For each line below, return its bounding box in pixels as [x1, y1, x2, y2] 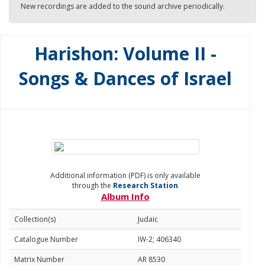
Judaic [138, 214, 158, 224]
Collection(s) [14, 214, 56, 224]
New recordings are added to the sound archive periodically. [21, 1, 225, 11]
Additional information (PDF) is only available [50, 170, 201, 180]
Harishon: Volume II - [34, 41, 216, 66]
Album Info [101, 190, 150, 202]
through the [72, 180, 113, 190]
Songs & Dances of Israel [18, 66, 232, 91]
